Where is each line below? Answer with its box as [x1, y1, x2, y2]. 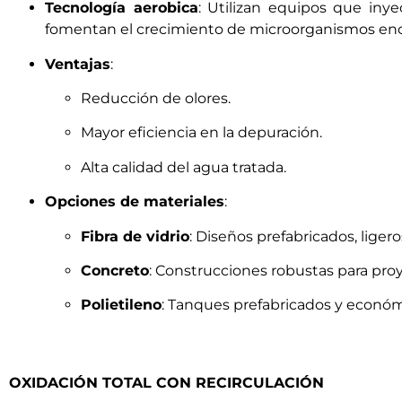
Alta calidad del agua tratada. [81, 158, 286, 176]
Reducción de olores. [81, 90, 231, 107]
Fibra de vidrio [81, 227, 189, 245]
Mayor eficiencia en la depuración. [81, 124, 322, 142]
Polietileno [81, 296, 162, 314]
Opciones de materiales [45, 193, 224, 211]
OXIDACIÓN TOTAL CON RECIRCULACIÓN [9, 373, 324, 391]
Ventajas [45, 55, 110, 73]
